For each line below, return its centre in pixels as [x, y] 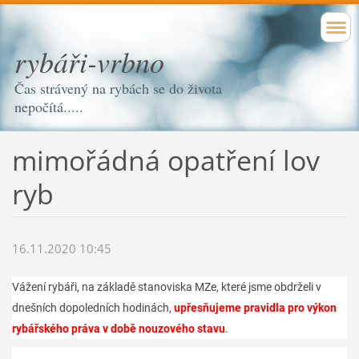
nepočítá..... [49, 107]
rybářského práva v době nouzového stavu [118, 329]
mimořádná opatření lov [165, 160]
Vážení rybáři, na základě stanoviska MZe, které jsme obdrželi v [166, 287]
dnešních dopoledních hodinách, [93, 308]
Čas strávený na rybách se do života [118, 88]
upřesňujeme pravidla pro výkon [255, 308]
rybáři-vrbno [89, 61]
